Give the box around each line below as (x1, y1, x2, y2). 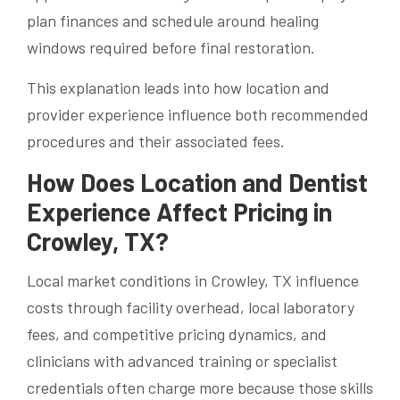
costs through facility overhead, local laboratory (27, 297, 354, 318)
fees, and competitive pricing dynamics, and (27, 324, 327, 345)
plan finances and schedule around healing (27, 10, 319, 30)
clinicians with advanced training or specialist (27, 351, 337, 371)
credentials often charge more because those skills (27, 378, 373, 398)
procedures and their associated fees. (27, 130, 285, 151)
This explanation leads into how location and (27, 77, 329, 97)
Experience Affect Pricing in (27, 196, 332, 227)
